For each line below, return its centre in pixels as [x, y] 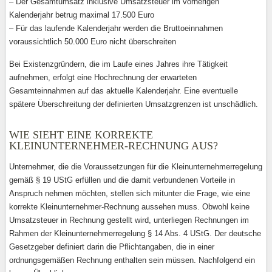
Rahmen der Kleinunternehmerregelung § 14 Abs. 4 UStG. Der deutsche [135, 233]
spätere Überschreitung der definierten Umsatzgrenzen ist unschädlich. [134, 104]
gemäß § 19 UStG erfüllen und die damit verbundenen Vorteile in [122, 180]
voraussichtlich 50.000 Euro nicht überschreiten [93, 42]
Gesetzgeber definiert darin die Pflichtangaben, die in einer [112, 247]
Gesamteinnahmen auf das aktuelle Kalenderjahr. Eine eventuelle [124, 91]
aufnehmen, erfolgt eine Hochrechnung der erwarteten [103, 77]
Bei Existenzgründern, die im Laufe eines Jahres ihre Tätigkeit [118, 64]
